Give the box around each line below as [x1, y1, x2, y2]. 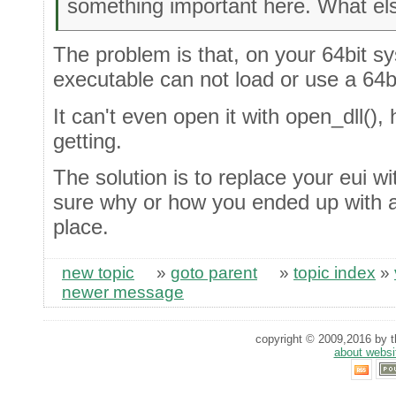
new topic [62, 263, 134, 283]
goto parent [171, 263, 257, 283]
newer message [62, 283, 184, 302]
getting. [53, 128, 122, 153]
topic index [293, 263, 376, 283]
